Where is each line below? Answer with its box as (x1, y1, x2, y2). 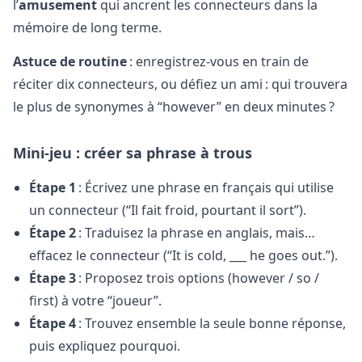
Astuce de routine (13, 53, 127, 71)
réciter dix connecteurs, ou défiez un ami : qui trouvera (13, 75, 347, 94)
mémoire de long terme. (13, 18, 162, 36)
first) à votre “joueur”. (29, 291, 162, 309)
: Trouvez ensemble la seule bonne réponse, (76, 314, 346, 332)
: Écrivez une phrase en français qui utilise (76, 178, 334, 196)
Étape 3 (29, 268, 76, 287)
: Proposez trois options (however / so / (76, 268, 319, 287)
